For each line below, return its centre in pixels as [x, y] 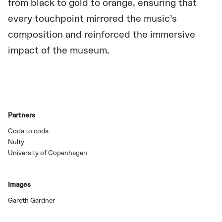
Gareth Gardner [31, 201]
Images [19, 185]
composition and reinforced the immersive [102, 35]
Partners [22, 116]
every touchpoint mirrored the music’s [92, 19]
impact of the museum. [59, 51]
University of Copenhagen [48, 153]
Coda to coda [28, 132]
